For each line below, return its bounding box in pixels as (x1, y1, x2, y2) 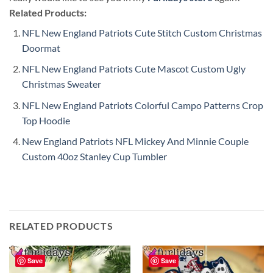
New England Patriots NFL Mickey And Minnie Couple (21, 135, 249, 147)
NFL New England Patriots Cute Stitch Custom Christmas (21, 26, 262, 38)
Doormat (21, 41, 60, 54)
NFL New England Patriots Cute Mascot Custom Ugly (21, 63, 246, 75)
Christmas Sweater (21, 78, 101, 90)
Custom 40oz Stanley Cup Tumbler (21, 151, 167, 163)
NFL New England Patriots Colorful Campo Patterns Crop (21, 99, 263, 111)
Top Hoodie (21, 114, 70, 126)
